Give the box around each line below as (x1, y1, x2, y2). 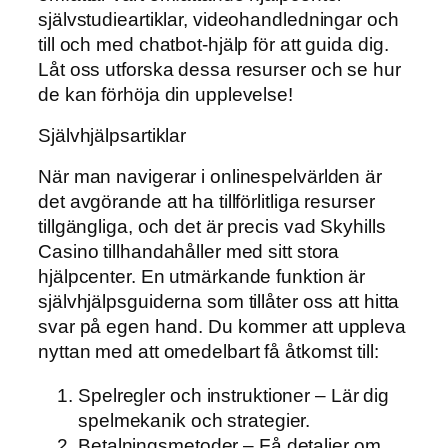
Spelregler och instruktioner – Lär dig (78, 384, 390, 406)
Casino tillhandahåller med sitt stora (38, 241, 340, 263)
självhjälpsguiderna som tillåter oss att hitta (38, 291, 400, 313)
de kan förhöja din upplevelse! (38, 84, 293, 106)
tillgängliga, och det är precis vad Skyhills (38, 216, 386, 238)
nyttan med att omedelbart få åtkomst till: (38, 341, 379, 363)
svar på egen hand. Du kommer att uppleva (38, 316, 406, 338)
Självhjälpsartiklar (38, 124, 187, 146)
